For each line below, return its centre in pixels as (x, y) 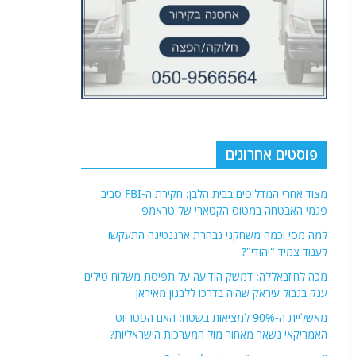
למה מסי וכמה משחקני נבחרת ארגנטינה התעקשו (218, 235)
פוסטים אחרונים (272, 155)
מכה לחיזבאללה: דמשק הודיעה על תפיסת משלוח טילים (206, 277)
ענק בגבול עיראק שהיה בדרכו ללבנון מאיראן (232, 293)
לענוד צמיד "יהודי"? (284, 252)
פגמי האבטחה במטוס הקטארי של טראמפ (234, 211)
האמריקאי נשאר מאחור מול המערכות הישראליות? (219, 335)
